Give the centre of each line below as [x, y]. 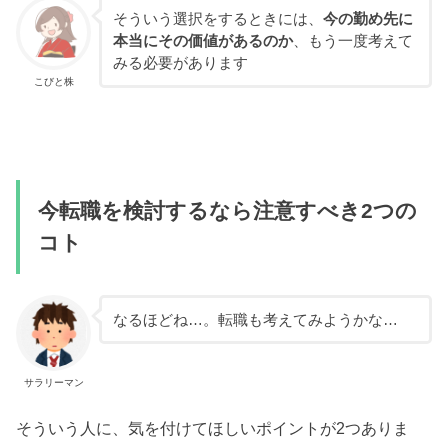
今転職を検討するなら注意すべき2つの [227, 210]
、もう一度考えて [352, 41]
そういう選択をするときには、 [217, 19]
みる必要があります [180, 63]
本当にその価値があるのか [202, 41]
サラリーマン [53, 382]
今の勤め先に [367, 19]
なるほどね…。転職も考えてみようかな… [255, 319]
